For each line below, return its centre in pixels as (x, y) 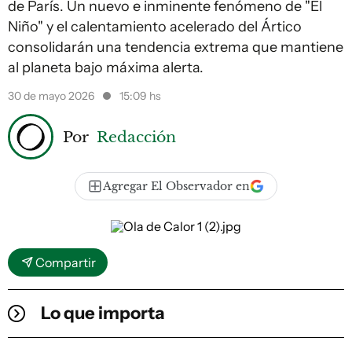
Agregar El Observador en (176, 186)
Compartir (66, 262)
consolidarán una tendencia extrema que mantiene (176, 47)
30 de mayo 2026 (52, 96)
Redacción (136, 136)
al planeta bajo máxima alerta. (106, 68)
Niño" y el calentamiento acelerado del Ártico (155, 27)
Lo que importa (103, 313)
